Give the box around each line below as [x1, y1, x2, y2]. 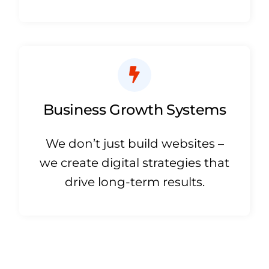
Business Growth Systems [43, 100, 226, 119]
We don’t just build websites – [45, 136, 224, 151]
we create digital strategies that [40, 156, 229, 171]
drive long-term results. [64, 175, 205, 190]
